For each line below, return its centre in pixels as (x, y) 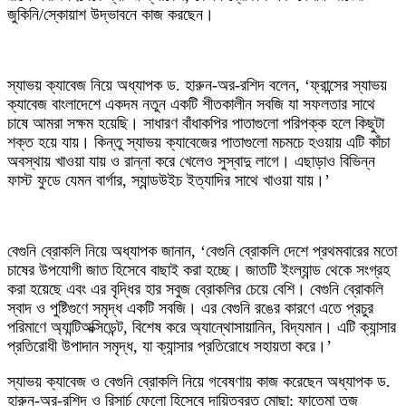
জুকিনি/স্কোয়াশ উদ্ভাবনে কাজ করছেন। (111, 15)
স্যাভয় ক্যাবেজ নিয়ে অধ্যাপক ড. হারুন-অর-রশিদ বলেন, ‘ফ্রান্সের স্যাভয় (197, 86)
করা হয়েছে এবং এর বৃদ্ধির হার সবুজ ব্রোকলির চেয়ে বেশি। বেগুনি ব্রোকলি (195, 290)
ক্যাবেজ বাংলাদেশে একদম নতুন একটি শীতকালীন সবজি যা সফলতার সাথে (191, 105)
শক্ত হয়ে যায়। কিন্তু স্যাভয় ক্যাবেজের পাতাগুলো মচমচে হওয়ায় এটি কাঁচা (198, 143)
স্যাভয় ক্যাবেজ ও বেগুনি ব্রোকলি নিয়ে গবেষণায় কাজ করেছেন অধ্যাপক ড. (199, 382)
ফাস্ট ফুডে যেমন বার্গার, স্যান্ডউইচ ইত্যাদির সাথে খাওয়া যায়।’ (169, 181)
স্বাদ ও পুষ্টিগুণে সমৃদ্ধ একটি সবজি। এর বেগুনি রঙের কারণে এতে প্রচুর (190, 309)
